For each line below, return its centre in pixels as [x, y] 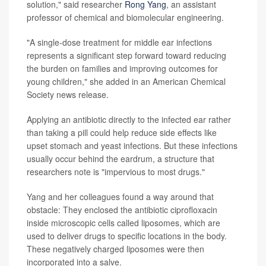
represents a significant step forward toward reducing [126, 56]
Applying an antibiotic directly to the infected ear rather [129, 120]
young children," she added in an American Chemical [126, 82]
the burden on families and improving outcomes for [122, 69]
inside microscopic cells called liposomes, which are [123, 223]
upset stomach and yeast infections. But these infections [132, 146]
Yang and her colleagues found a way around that [120, 197]
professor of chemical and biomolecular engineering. [125, 18]
